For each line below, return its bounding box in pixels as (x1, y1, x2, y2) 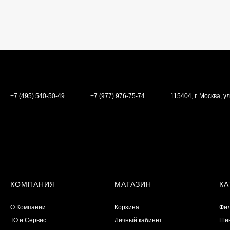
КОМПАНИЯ (10, 180, 55, 188)
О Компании (10, 204, 46, 211)
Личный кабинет (114, 217, 163, 224)
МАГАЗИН (114, 180, 152, 188)
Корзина (114, 204, 140, 211)
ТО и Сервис (10, 217, 46, 224)
